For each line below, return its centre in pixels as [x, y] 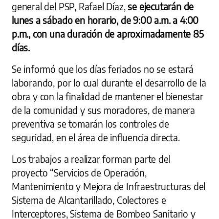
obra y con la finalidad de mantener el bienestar [108, 97]
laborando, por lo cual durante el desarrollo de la [109, 83]
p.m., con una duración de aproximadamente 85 [108, 34]
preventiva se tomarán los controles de [90, 124]
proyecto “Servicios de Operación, [79, 173]
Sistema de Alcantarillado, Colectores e [89, 200]
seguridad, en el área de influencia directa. [96, 138]
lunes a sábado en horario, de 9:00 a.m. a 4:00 [105, 20]
